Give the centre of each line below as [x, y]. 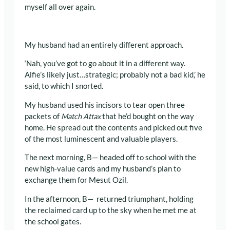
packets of [43, 116]
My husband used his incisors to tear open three [105, 105]
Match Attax [81, 116]
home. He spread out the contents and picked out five [113, 127]
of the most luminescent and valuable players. [101, 139]
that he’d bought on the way [147, 116]
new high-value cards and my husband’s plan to [103, 169]
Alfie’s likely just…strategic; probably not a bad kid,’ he [115, 75]
